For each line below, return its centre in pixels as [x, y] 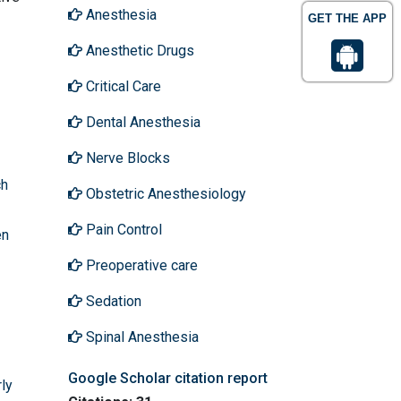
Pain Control [122, 229]
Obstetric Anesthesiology [164, 193]
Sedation [112, 301]
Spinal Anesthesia [141, 337]
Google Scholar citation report [168, 378]
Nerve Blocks [126, 158]
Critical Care [122, 86]
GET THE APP [347, 18]
